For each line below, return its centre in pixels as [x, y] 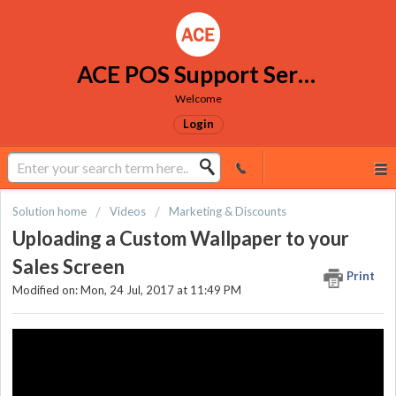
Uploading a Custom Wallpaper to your [181, 239]
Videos [128, 211]
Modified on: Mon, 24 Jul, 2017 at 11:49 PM [127, 290]
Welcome [198, 99]
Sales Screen [69, 267]
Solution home [51, 211]
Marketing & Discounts [228, 211]
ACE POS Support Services [306, 74]
